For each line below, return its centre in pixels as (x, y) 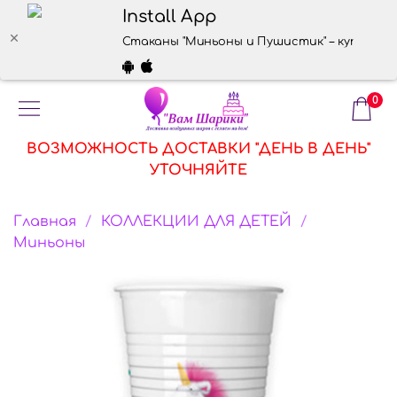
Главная (45, 221)
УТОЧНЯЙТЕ (198, 170)
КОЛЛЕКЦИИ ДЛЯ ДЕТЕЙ (196, 221)
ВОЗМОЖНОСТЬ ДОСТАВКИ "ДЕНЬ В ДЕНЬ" (198, 149)
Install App (169, 17)
